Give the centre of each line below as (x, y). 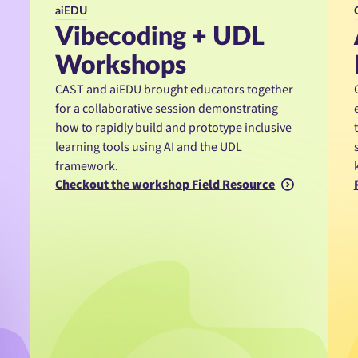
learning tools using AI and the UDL (149, 147)
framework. (87, 166)
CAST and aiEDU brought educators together (175, 89)
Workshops (121, 65)
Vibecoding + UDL (160, 36)
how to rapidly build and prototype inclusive (174, 127)
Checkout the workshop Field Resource (165, 184)
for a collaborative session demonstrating (167, 108)
